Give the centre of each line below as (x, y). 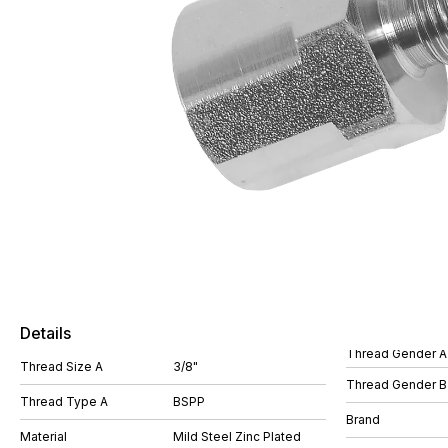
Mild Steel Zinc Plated (237, 436)
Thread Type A (64, 401)
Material (43, 436)
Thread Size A (61, 366)
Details (45, 333)
